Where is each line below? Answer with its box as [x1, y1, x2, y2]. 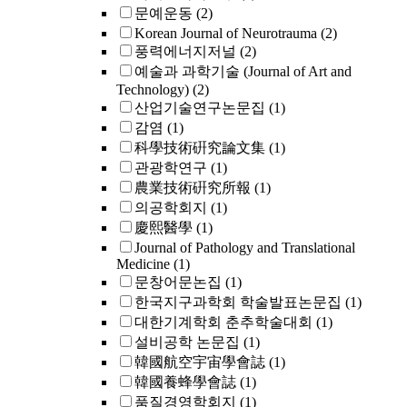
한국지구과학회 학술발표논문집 [134, 294, 342, 310]
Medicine [116, 256, 170, 272]
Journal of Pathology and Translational [134, 240, 355, 255]
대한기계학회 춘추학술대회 [134, 314, 313, 330]
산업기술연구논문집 [134, 100, 265, 115]
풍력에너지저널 [134, 44, 236, 59]
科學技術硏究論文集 [134, 140, 265, 155]
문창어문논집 [134, 274, 222, 290]
